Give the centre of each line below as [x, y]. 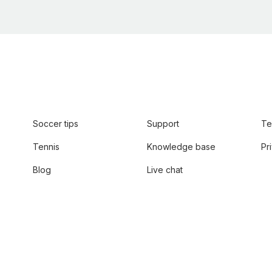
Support [163, 124]
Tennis [46, 147]
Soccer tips [56, 124]
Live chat [165, 170]
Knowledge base [181, 147]
